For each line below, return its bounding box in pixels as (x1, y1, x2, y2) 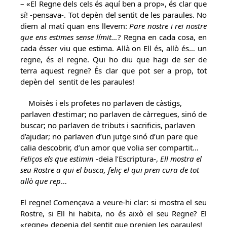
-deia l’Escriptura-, (94, 154, 160, 164)
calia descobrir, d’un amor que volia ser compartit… (20, 142, 199, 153)
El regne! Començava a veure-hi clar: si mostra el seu (20, 197, 207, 207)
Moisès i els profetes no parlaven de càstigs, (28, 98, 182, 108)
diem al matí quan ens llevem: (20, 21, 130, 31)
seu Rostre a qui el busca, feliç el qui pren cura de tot (20, 165, 199, 175)
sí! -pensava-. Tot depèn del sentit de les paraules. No (20, 10, 207, 20)
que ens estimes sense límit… (20, 32, 118, 42)
